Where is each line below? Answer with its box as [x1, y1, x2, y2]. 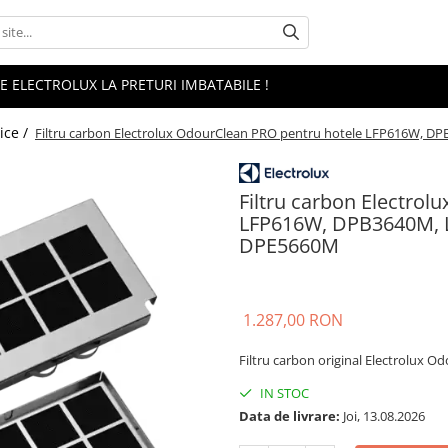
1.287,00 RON [243, 308, 343, 331]
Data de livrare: [239, 406, 340, 425]
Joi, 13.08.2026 [340, 406, 425, 425]
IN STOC [257, 383, 309, 402]
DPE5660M [239, 231, 339, 259]
